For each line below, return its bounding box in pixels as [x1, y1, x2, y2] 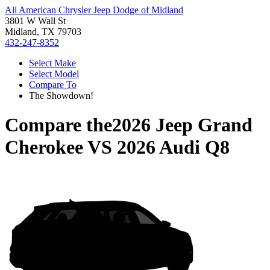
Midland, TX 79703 [5, 27, 81, 37]
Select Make [29, 58, 76, 68]
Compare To [29, 80, 77, 90]
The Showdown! [29, 90, 93, 101]
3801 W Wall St [5, 16, 66, 26]
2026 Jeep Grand [112, 114, 253, 136]
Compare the [5, 114, 112, 136]
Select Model [29, 69, 79, 79]
